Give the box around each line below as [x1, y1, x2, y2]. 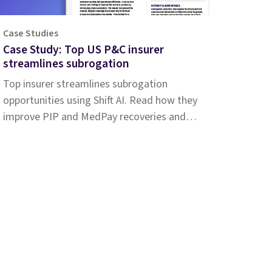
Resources [86, 230, 136, 246]
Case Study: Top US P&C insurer [3, 41, 165, 59]
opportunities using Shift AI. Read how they [3, 93, 198, 109]
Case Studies [3, 27, 59, 41]
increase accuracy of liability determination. [3, 126, 200, 141]
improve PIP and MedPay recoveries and [3, 109, 186, 125]
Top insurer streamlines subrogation [3, 76, 168, 92]
